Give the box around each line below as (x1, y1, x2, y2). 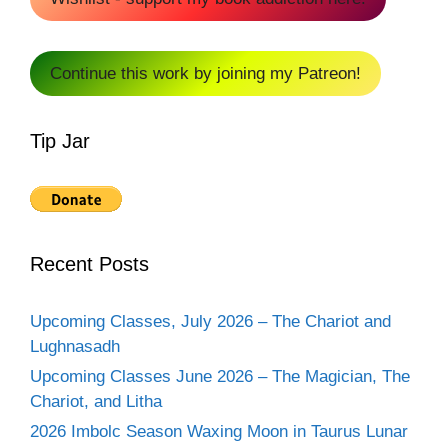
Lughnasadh (30, 336, 120, 356)
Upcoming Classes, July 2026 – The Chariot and (30, 311, 391, 331)
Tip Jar (30, 129, 90, 152)
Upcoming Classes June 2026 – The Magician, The (30, 366, 410, 386)
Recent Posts (30, 252, 149, 275)
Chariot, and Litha (30, 391, 162, 411)
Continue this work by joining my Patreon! (50, 63, 361, 83)
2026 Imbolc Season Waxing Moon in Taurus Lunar (30, 421, 408, 441)
